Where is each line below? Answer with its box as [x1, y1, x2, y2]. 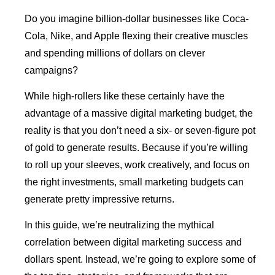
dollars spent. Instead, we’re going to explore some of [25, 254, 255, 265]
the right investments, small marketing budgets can [25, 176, 244, 187]
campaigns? [25, 64, 78, 76]
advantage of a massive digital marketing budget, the [25, 107, 253, 118]
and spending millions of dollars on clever [25, 47, 205, 58]
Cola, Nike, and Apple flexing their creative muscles [25, 30, 248, 41]
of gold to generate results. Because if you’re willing [25, 142, 248, 153]
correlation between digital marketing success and [25, 237, 242, 248]
